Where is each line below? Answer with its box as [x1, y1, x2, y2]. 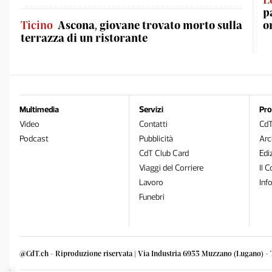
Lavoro [139, 177, 164, 188]
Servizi [139, 104, 164, 115]
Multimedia [19, 104, 59, 115]
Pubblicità [139, 134, 174, 144]
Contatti [139, 119, 168, 129]
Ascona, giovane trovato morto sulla [58, 18, 242, 32]
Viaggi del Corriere [139, 163, 204, 173]
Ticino [21, 18, 53, 32]
